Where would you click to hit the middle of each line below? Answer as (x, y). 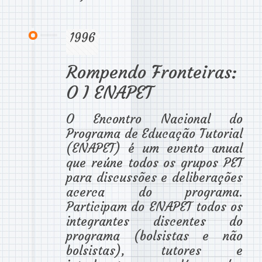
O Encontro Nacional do (154, 119)
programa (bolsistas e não (154, 236)
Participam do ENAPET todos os (154, 206)
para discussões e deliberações (154, 177)
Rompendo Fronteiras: (151, 72)
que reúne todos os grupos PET (154, 163)
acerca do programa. (154, 192)
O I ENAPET (109, 92)
